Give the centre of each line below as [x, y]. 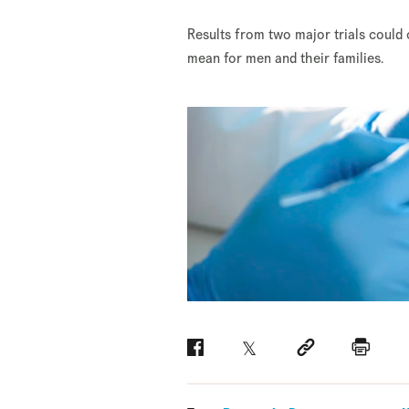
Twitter [268, 355]
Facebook [221, 355]
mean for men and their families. [286, 58]
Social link [331, 355]
